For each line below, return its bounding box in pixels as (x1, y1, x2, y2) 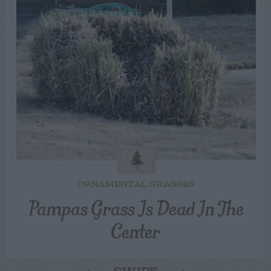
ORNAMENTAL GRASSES (77, 180, 195, 190)
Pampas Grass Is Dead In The (28, 191, 244, 224)
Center (111, 214, 161, 247)
